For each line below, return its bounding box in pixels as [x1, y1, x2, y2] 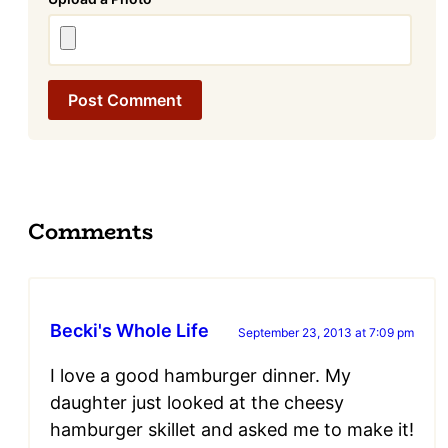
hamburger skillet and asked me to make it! [50, 419, 414, 441]
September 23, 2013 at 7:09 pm [238, 325, 414, 341]
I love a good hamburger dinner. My [50, 365, 351, 387]
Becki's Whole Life [50, 320, 209, 342]
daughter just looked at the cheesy [50, 392, 344, 414]
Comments [28, 214, 154, 249]
